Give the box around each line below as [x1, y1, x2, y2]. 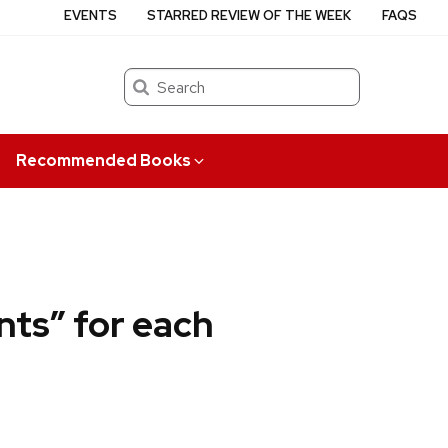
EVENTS [64, 7, 118, 24]
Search [124, 69, 168, 87]
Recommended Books [15, 149, 191, 171]
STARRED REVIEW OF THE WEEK [147, 7, 352, 24]
